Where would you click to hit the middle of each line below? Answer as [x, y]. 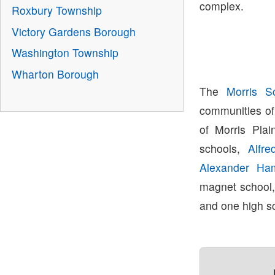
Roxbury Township [56, 10]
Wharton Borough [55, 74]
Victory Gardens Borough [73, 31]
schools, [224, 148]
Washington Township [65, 53]
